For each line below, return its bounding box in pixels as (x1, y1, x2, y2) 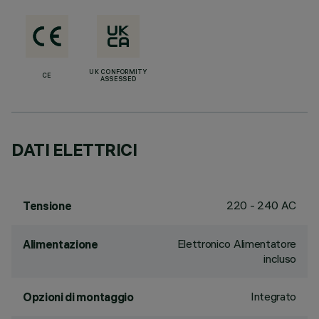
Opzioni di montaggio (23, 290, 134, 304)
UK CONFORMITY (89, 69, 147, 76)
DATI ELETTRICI (11, 139, 137, 160)
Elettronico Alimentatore (177, 236, 296, 251)
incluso (263, 251, 296, 266)
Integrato (250, 289, 296, 303)
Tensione (23, 199, 72, 213)
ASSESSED (100, 76, 137, 83)
